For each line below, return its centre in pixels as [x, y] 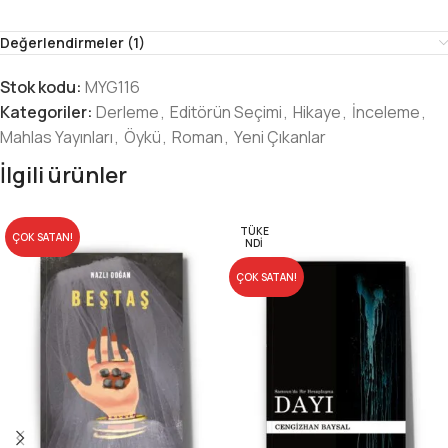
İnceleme [386, 112]
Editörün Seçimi [226, 112]
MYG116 [112, 87]
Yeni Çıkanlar [280, 137]
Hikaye [317, 112]
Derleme [127, 112]
